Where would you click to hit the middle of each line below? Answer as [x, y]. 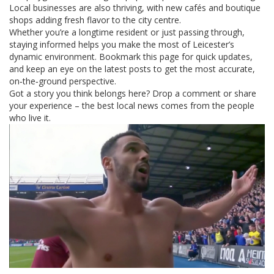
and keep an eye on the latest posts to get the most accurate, [132, 69]
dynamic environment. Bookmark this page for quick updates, [131, 57]
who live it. [30, 118]
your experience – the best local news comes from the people [132, 106]
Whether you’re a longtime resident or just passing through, [127, 32]
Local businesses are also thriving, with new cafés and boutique [135, 8]
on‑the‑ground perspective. [63, 81]
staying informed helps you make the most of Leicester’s [122, 44]
